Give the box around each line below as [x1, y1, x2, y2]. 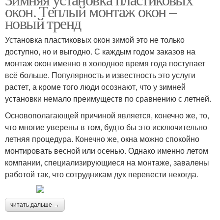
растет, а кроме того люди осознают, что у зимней [5, 81, 186, 93]
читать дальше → [10, 201, 59, 209]
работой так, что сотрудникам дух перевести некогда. [5, 168, 198, 180]
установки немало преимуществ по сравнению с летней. [5, 93, 211, 105]
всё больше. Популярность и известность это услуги [5, 69, 195, 81]
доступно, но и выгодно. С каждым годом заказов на [5, 46, 195, 57]
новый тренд [5, 12, 81, 34]
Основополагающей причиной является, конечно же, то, [5, 110, 209, 121]
